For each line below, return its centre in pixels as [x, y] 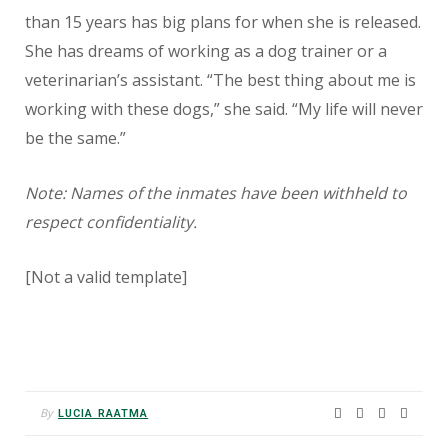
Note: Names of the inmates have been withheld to [216, 192]
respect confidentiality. [111, 221]
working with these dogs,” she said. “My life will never [224, 108]
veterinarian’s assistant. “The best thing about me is [220, 79]
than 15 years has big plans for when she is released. [223, 21]
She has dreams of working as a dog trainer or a [206, 50]
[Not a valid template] [106, 276]
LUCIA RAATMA [103, 413]
